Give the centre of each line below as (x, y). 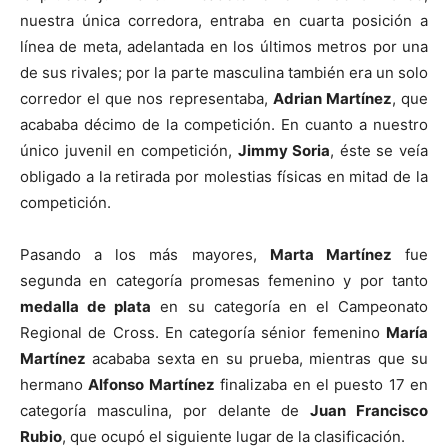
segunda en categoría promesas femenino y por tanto (224, 281)
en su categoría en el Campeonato (289, 307)
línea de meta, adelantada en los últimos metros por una (224, 47)
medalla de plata (86, 307)
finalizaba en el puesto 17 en (321, 385)
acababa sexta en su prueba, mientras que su (257, 359)
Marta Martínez (330, 255)
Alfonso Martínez (151, 385)
